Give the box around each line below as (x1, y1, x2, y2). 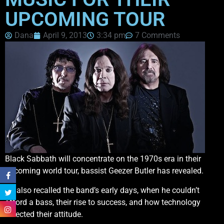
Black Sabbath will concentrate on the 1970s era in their (5, 154, 201, 164)
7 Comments (135, 30, 180, 40)
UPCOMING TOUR (5, 7, 165, 31)
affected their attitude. (5, 209, 83, 219)
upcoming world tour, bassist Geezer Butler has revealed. (5, 166, 203, 176)
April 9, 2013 (43, 30, 87, 40)
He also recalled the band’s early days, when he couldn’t (5, 185, 199, 195)
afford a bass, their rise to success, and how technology (5, 197, 200, 207)
